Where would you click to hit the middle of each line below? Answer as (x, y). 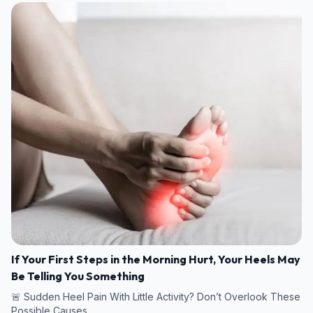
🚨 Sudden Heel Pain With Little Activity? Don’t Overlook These (156, 297)
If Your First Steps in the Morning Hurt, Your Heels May (156, 260)
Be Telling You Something (78, 276)
